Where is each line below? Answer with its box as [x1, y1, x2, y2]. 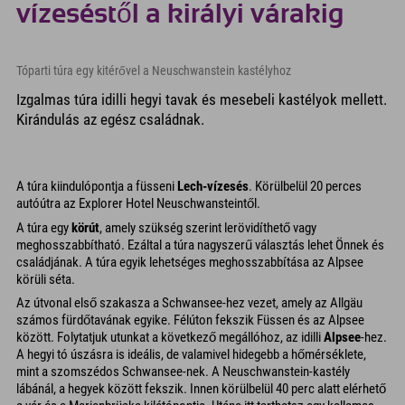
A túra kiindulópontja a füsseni [16, 178, 177, 195]
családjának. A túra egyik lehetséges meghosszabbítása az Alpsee [16, 253, 363, 270]
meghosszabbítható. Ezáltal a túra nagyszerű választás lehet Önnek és [16, 236, 384, 253]
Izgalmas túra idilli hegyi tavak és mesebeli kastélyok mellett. [16, 90, 387, 109]
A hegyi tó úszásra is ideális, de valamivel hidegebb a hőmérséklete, [16, 346, 366, 363]
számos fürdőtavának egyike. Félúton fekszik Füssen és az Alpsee [16, 312, 364, 329]
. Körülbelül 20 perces [249, 178, 362, 195]
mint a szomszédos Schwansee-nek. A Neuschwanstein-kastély [16, 363, 350, 381]
